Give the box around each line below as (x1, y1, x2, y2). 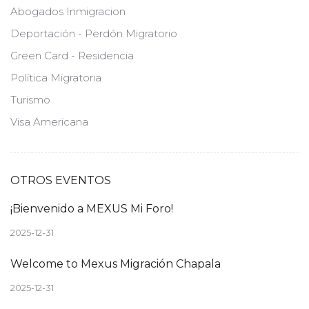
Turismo (10, 92, 50, 106)
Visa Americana (10, 114, 88, 128)
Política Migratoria (10, 70, 101, 84)
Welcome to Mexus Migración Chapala (10, 257, 221, 270)
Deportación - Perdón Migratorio (10, 26, 177, 40)
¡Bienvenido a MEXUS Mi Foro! (10, 201, 173, 215)
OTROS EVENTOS (10, 173, 111, 187)
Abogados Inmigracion (10, 4, 126, 18)
